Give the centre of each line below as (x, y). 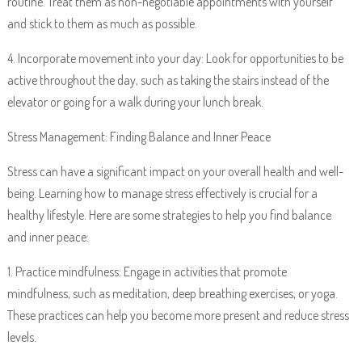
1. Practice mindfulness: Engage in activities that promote (147, 271)
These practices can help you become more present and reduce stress (178, 315)
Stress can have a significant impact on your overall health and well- (175, 171)
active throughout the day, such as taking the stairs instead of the (168, 80)
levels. (21, 337)
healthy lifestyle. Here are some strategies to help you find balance (169, 215)
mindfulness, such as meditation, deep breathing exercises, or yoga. (172, 293)
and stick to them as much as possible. (102, 23)
